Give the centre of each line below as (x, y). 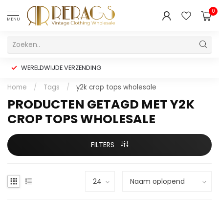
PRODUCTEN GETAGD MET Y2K (101, 104)
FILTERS (104, 145)
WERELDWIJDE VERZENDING (61, 68)
